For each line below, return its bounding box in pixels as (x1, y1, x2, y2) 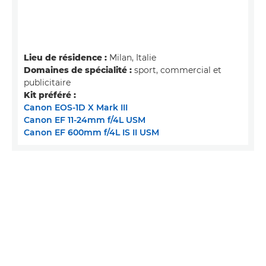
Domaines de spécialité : (24, 64, 132, 75)
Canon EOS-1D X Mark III (24, 102, 128, 113)
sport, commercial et (132, 64, 221, 75)
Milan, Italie (107, 52, 156, 63)
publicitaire (24, 77, 71, 88)
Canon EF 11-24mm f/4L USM (24, 114, 145, 125)
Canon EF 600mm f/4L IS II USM (24, 126, 159, 138)
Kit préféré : (24, 89, 76, 100)
